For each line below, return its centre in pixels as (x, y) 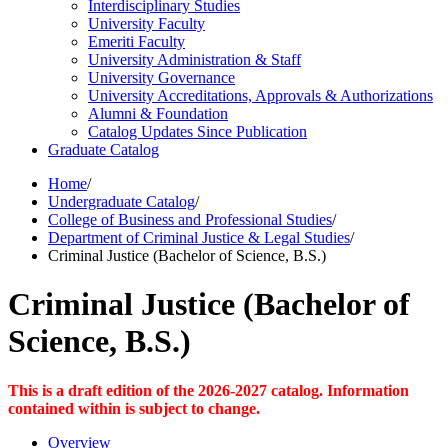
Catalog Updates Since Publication (197, 131)
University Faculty (146, 23)
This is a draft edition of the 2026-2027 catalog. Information (208, 390)
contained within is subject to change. (134, 408)
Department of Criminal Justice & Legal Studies (199, 237)
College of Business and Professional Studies (190, 219)
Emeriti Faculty (136, 41)
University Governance (161, 77)
